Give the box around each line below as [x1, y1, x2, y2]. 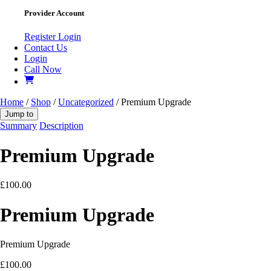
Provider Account [24, 8, 84, 18]
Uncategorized [58, 97, 114, 108]
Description [39, 120, 83, 131]
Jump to [5, 109, 33, 119]
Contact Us [24, 42, 67, 53]
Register [24, 31, 58, 42]
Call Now [24, 64, 62, 75]
